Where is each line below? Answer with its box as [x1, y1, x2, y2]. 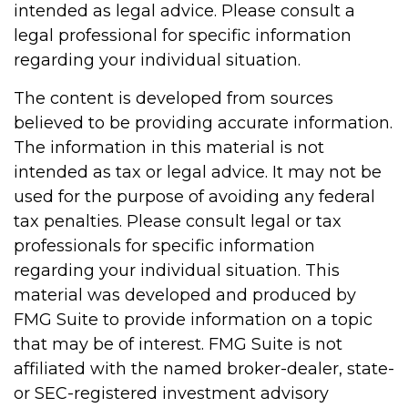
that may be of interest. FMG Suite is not [14, 334, 342, 354]
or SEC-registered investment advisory [14, 383, 329, 403]
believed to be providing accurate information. [14, 113, 393, 133]
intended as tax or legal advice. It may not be [14, 162, 382, 182]
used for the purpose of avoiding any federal [14, 187, 375, 207]
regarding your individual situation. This [14, 260, 340, 280]
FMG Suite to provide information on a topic [14, 310, 372, 330]
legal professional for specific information [14, 25, 352, 46]
